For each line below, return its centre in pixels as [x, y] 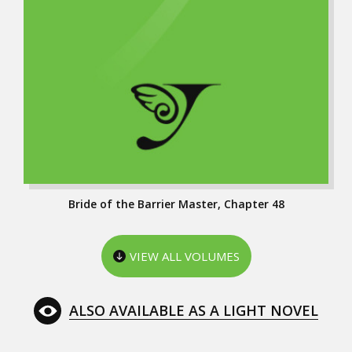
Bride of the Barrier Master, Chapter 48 [176, 203]
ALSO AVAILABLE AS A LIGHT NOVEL [194, 311]
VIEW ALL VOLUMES [184, 256]
